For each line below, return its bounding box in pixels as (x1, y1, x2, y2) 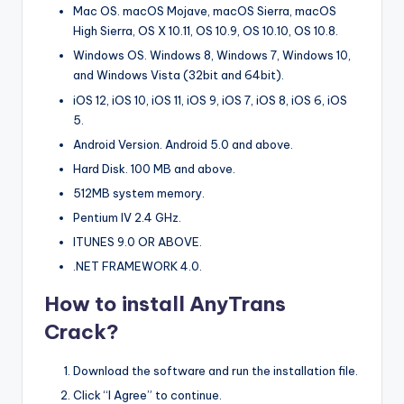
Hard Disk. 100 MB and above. (73, 161, 235, 176)
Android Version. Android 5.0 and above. (73, 136, 293, 151)
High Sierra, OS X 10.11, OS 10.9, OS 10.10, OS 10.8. (73, 23, 338, 39)
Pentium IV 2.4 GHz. (73, 209, 181, 225)
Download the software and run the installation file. (73, 363, 358, 379)
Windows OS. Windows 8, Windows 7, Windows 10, (73, 48, 351, 63)
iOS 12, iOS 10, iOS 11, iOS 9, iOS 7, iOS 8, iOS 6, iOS (73, 92, 347, 107)
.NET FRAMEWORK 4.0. (73, 259, 202, 274)
